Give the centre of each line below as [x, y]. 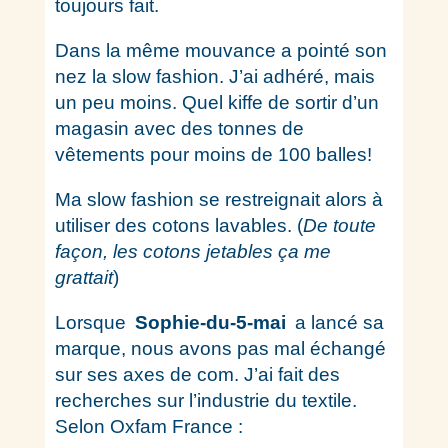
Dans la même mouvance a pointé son [220, 50]
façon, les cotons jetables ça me [192, 251]
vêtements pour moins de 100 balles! [213, 154]
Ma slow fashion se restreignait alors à [218, 199]
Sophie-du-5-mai [210, 322]
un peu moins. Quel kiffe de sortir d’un [216, 102]
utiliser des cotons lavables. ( [178, 225]
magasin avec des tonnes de [179, 128]
